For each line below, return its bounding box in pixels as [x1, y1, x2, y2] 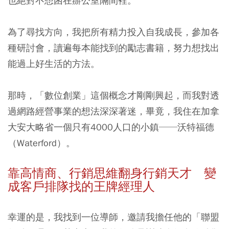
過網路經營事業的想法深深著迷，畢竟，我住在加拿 [8, 105, 219, 117]
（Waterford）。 [8, 136, 75, 149]
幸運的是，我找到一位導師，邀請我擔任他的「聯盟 [8, 211, 219, 223]
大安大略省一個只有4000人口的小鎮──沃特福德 [8, 121, 214, 133]
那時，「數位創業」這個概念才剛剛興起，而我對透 [8, 89, 219, 101]
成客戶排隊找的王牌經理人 [8, 178, 155, 194]
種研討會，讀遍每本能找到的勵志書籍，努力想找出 [8, 41, 219, 54]
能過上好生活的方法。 [8, 57, 100, 70]
